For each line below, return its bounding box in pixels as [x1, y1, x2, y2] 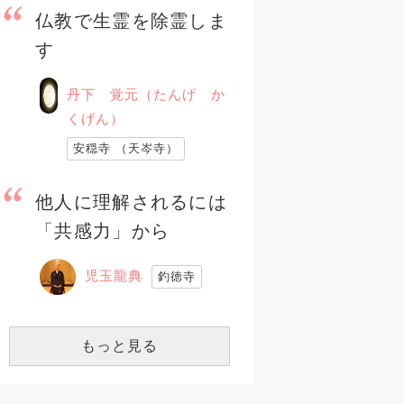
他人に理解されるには [35, 191, 227, 212]
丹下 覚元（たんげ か [67, 86, 225, 102]
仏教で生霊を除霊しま [35, 10, 227, 31]
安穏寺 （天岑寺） [73, 141, 179, 155]
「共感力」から [35, 220, 170, 241]
